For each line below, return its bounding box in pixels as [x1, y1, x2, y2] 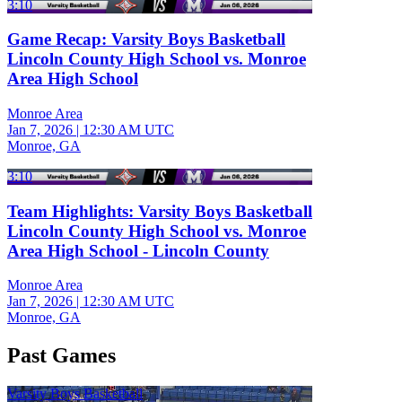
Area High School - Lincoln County [7, 240, 269, 260]
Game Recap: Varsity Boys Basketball [7, 30, 285, 49]
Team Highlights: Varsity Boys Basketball [7, 201, 312, 221]
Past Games [7, 344, 116, 368]
